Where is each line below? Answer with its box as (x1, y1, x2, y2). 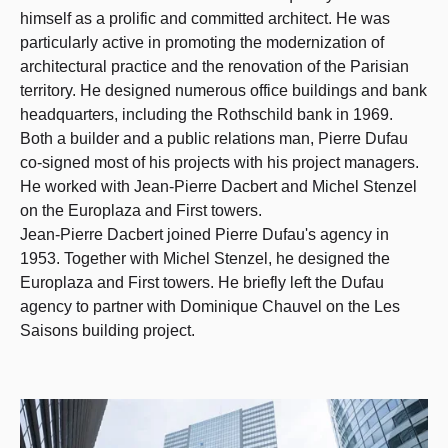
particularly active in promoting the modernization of (20, 34, 384, 51)
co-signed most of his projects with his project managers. (20, 154, 419, 171)
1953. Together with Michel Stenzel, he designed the (20, 250, 390, 267)
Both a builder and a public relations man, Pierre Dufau (20, 130, 408, 147)
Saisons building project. (20, 322, 195, 339)
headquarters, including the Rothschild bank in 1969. (20, 106, 393, 123)
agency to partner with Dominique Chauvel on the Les (20, 298, 400, 315)
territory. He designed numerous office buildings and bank (20, 82, 427, 99)
